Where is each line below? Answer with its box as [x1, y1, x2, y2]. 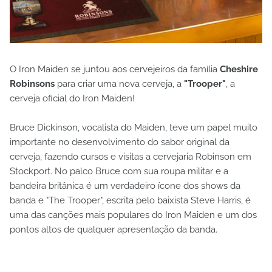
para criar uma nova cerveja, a [55, 78, 184, 90]
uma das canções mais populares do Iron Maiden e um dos [10, 209, 257, 221]
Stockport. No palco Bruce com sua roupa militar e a [10, 166, 228, 177]
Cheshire [220, 64, 258, 75]
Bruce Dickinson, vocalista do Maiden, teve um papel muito [10, 122, 257, 134]
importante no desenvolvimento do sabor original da [10, 137, 229, 148]
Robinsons [10, 78, 55, 90]
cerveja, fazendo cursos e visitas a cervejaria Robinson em [10, 151, 251, 163]
